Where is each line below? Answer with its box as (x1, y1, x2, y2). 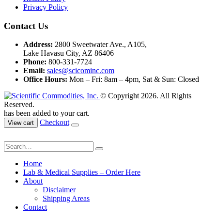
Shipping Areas (43, 194, 90, 203)
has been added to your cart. (4, 109, 90, 118)
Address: (23, 40, 53, 49)
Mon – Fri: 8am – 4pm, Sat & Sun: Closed (69, 75, 199, 84)
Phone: (23, 58, 46, 66)
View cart (8, 119, 34, 127)
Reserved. (4, 100, 34, 109)
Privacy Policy (23, 2, 68, 11)
